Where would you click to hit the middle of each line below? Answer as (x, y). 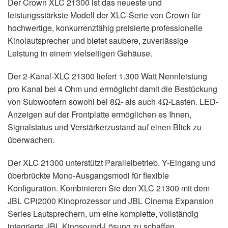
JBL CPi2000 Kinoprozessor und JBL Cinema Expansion (111, 201)
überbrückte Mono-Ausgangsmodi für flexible (88, 176)
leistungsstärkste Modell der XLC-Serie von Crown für (104, 15)
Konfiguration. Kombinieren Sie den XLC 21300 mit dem (109, 188)
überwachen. (31, 140)
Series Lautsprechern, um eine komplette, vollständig (103, 214)
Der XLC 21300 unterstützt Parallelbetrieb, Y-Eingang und (112, 163)
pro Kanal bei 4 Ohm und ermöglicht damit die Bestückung (112, 89)
